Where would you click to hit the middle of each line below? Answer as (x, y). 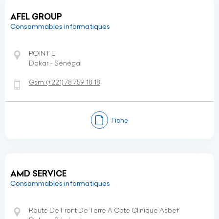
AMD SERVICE (38, 174)
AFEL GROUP (36, 17)
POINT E (42, 53)
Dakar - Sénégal (55, 63)
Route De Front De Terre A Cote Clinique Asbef (104, 210)
